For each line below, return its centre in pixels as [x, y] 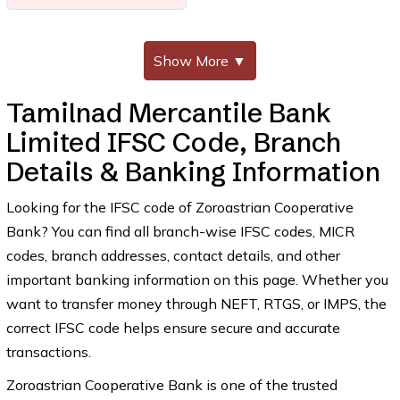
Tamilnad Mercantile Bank [168, 113]
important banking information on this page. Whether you [197, 279]
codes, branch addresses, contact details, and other [173, 255]
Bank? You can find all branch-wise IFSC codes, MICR [180, 231]
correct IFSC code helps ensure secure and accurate [173, 328]
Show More [193, 61]
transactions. [48, 352]
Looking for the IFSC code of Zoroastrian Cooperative [179, 207]
